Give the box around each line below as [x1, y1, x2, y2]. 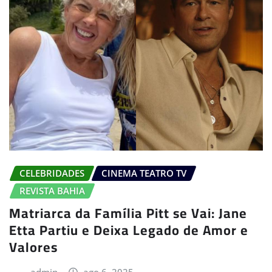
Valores [9, 234, 58, 260]
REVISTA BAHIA [19, 185, 85, 197]
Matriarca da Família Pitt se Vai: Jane [9, 200, 247, 226]
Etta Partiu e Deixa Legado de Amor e [9, 217, 248, 243]
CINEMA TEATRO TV [101, 167, 186, 180]
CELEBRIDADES [19, 167, 84, 180]
